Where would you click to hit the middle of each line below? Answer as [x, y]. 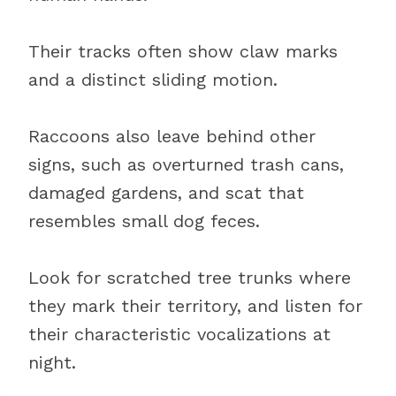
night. [52, 362]
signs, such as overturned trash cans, [186, 164]
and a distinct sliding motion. [153, 80]
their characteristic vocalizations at [179, 334]
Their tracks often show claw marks [183, 51]
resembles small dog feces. [144, 221]
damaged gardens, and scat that [166, 193]
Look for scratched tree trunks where [190, 278]
